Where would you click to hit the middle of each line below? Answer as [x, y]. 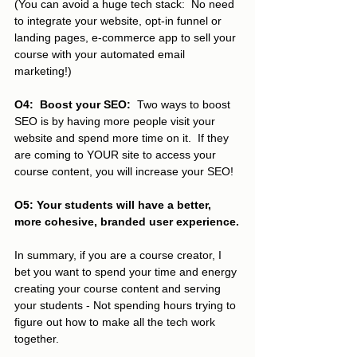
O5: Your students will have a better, [114, 204]
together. [40, 338]
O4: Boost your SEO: [73, 104]
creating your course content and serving [119, 288]
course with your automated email [101, 54]
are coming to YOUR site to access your [117, 154]
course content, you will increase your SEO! [126, 171]
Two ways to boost [182, 104]
